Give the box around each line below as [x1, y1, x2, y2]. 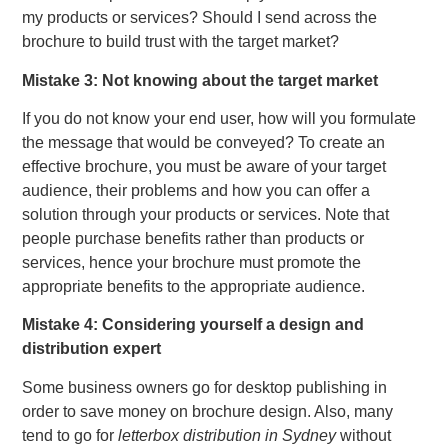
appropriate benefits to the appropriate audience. [22, 278, 366, 295]
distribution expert [22, 340, 162, 358]
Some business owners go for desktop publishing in [22, 378, 388, 396]
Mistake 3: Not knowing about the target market [22, 71, 379, 89]
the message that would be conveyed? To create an [22, 134, 386, 151]
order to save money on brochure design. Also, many [22, 402, 394, 420]
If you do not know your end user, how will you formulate [22, 110, 417, 127]
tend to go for [22, 426, 119, 444]
